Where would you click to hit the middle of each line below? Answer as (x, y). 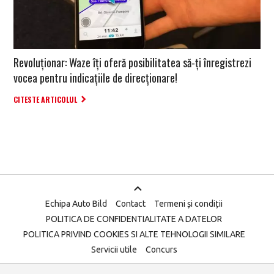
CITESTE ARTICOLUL (45, 100)
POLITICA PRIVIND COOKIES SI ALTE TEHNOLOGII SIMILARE (134, 235)
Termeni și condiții (188, 204)
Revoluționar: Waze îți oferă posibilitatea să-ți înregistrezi (132, 63)
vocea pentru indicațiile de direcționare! (95, 78)
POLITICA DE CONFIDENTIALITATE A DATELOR (134, 219)
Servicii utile (114, 250)
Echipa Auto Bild (76, 204)
